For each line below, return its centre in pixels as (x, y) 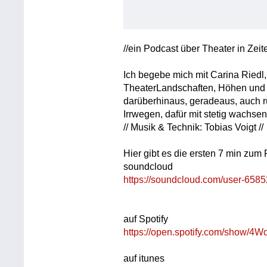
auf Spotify (146, 219)
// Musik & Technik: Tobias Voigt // (194, 127)
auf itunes (144, 258)
